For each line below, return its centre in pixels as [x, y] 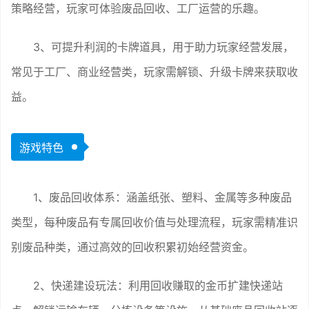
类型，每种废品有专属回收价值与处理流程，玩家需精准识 [154, 222]
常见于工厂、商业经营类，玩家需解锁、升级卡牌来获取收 [154, 71]
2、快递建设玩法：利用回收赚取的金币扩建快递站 [158, 285]
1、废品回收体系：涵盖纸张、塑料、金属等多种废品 [162, 197]
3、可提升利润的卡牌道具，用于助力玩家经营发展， [163, 47]
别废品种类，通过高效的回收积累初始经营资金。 [132, 247]
